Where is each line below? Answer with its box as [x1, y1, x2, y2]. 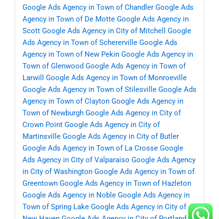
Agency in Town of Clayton [22, 97, 109, 106]
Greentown [22, 179, 58, 188]
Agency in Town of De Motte [22, 15, 115, 24]
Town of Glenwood [22, 62, 84, 71]
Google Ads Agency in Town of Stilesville [22, 85, 156, 94]
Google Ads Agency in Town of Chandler [22, 3, 153, 12]
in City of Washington [22, 167, 92, 176]
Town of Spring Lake [22, 202, 89, 212]
